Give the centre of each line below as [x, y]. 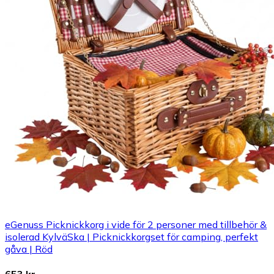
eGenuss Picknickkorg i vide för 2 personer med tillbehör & [136, 225]
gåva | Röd [29, 249]
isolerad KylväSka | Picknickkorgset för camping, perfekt [131, 237]
